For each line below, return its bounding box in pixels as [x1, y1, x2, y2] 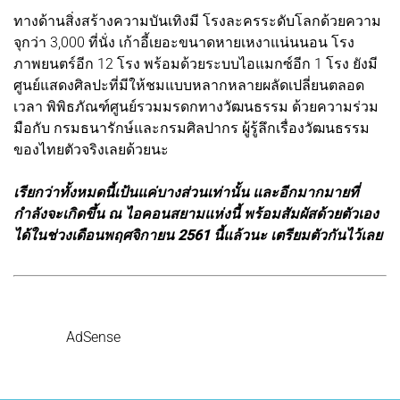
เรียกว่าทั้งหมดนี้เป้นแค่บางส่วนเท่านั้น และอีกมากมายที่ [13, 184, 359, 202]
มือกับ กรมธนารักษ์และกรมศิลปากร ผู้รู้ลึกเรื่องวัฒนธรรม [13, 120, 370, 137]
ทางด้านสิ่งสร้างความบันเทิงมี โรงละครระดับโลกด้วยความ [13, 12, 381, 30]
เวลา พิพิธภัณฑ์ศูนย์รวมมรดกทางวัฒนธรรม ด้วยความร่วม [13, 98, 379, 116]
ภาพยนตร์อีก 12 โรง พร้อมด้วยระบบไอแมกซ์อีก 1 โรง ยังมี [13, 55, 378, 73]
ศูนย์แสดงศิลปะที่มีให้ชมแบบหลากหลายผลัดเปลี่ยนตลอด [13, 77, 364, 95]
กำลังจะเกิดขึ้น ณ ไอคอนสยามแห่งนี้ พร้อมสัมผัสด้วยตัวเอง [13, 205, 379, 223]
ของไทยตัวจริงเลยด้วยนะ [13, 141, 169, 159]
